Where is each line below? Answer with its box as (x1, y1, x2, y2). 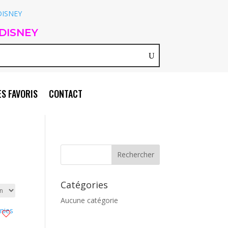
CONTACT (49, 87, 82, 100)
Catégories (61, 178, 108, 191)
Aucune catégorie (61, 195, 119, 205)
